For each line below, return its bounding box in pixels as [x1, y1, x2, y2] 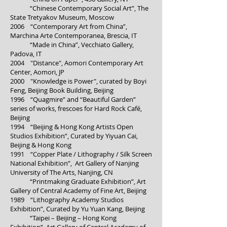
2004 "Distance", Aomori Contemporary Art [10, 58, 143, 67]
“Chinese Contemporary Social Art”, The [10, 4, 148, 13]
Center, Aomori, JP [10, 67, 64, 77]
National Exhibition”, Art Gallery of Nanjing [10, 159, 139, 168]
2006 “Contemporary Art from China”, [10, 22, 127, 31]
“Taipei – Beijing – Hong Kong [10, 213, 117, 222]
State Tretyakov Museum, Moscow [10, 13, 114, 22]
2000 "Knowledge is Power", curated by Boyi [10, 77, 146, 86]
